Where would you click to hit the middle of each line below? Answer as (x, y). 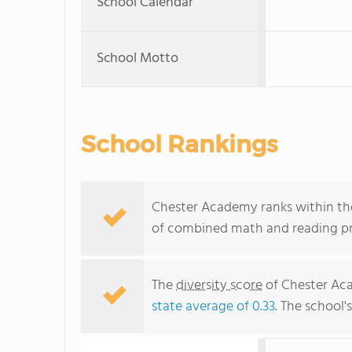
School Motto (137, 59)
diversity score (219, 286)
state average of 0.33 (213, 307)
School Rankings (179, 144)
